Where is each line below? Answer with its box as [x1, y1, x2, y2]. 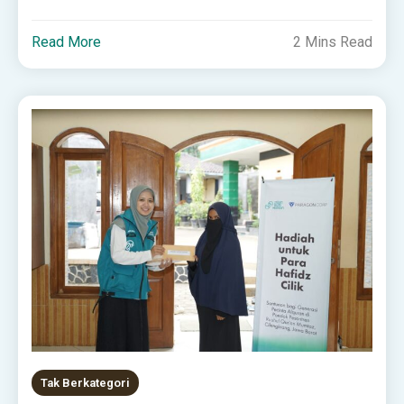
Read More [32, 33, 102, 51]
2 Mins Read [292, 33, 372, 51]
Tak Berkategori [41, 376, 131, 390]
